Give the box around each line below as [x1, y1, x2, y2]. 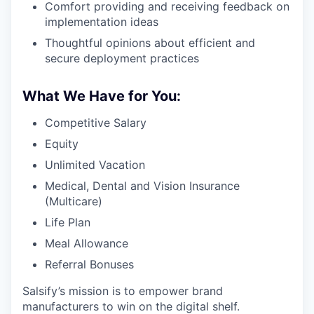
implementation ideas [45, 15, 158, 29]
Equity [45, 137, 78, 151]
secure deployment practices [45, 51, 199, 65]
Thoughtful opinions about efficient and [45, 36, 255, 50]
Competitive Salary [45, 116, 146, 130]
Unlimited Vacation [45, 158, 145, 172]
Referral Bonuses [45, 257, 134, 271]
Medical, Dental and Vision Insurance [45, 179, 240, 193]
